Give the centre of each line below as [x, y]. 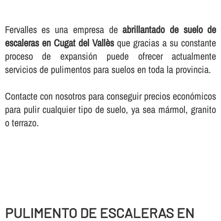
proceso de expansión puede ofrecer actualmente [110, 56]
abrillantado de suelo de [169, 29]
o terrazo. [22, 122]
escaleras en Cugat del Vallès [59, 42]
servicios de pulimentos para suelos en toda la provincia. [108, 69]
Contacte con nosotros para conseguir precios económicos [110, 96]
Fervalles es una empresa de [64, 29]
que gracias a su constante [165, 42]
